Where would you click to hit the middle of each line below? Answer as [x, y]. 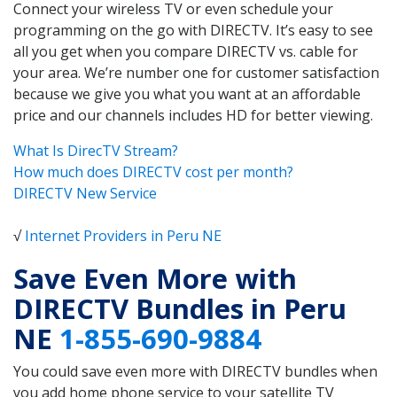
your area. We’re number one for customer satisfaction [196, 72]
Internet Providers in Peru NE [123, 235]
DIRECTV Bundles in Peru [180, 309]
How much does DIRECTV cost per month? [153, 171]
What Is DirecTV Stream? [96, 150]
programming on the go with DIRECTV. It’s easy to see [193, 30]
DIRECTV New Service [85, 193]
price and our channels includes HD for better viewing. [193, 115]
